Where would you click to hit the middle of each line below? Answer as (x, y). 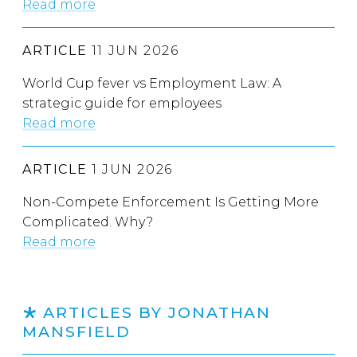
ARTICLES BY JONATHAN (157, 313)
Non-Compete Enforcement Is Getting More (171, 202)
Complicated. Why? (88, 222)
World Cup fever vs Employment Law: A (152, 84)
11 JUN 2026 (133, 51)
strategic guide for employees (122, 104)
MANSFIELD (77, 332)
